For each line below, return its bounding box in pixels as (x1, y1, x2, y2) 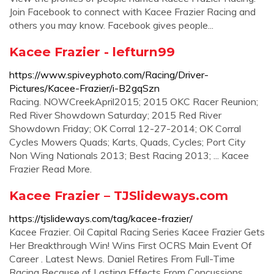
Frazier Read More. (9, 163, 92, 175)
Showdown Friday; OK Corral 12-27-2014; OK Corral (9, 122, 241, 135)
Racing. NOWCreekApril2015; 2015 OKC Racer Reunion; (9, 95, 258, 108)
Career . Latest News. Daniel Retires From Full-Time (9, 253, 235, 265)
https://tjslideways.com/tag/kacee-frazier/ (9, 212, 193, 224)
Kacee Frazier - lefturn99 (9, 44, 175, 59)
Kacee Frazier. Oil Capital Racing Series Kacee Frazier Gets (9, 226, 265, 238)
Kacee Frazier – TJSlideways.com (9, 188, 228, 203)
